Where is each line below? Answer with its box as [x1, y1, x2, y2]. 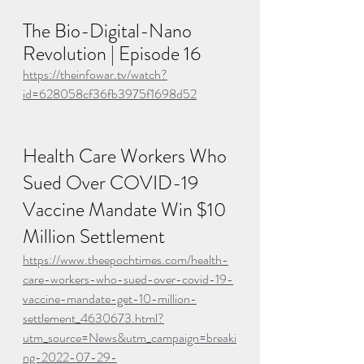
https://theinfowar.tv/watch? [23, 65, 167, 84]
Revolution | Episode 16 [23, 40, 201, 68]
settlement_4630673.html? [23, 309, 164, 328]
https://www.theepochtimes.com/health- [23, 250, 228, 270]
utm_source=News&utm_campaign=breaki [23, 328, 236, 348]
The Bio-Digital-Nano [23, 17, 196, 45]
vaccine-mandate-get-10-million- [23, 289, 197, 309]
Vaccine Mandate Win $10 [23, 196, 230, 224]
